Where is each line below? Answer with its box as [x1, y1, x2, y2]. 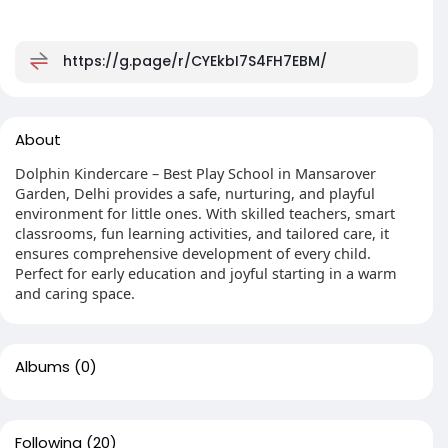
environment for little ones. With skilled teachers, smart [15, 203, 395, 223]
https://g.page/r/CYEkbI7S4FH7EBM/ [63, 50, 327, 71]
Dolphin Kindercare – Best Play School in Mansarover [15, 163, 376, 183]
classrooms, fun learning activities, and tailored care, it [15, 223, 389, 243]
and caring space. [15, 283, 135, 303]
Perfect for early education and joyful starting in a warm [15, 263, 397, 283]
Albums [15, 356, 70, 377]
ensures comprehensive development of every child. [15, 243, 371, 263]
